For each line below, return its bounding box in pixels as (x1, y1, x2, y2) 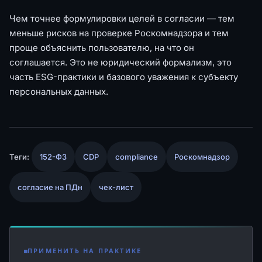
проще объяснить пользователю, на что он (9, 42, 194, 53)
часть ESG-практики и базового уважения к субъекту (9, 71, 238, 82)
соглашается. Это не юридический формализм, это (9, 56, 232, 68)
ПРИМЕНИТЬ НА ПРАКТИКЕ (27, 247, 142, 255)
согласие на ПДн (18, 182, 82, 192)
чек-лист (99, 182, 133, 192)
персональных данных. (9, 85, 108, 97)
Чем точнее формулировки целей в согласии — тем (9, 12, 235, 24)
